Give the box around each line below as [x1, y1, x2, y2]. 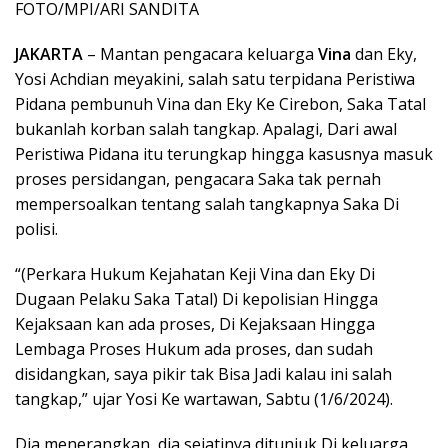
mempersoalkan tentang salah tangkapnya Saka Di [15, 193, 399, 215]
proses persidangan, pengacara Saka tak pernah [15, 168, 381, 190]
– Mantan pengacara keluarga [83, 43, 318, 65]
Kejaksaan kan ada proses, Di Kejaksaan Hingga [15, 313, 375, 335]
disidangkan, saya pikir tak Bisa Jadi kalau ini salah [15, 363, 392, 385]
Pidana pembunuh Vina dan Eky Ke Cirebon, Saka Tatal [15, 93, 426, 115]
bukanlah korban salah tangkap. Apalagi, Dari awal [15, 118, 397, 140]
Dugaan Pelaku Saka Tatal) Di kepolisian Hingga [15, 288, 378, 310]
